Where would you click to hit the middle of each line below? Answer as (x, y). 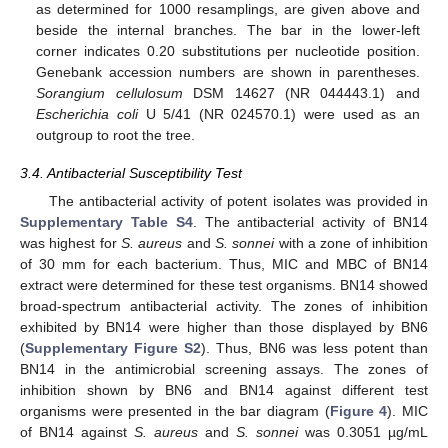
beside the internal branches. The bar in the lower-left (228, 30)
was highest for (70, 243)
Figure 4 (358, 411)
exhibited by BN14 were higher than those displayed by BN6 (224, 327)
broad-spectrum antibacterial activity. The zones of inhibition (224, 306)
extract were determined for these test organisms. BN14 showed (224, 285)
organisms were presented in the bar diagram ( (175, 411)
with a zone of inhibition (351, 243)
